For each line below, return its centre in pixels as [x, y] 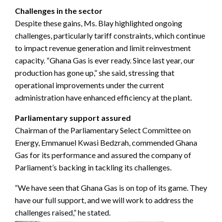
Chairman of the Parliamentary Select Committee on [103, 130]
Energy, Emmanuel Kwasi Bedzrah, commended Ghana [106, 143]
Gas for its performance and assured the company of [103, 155]
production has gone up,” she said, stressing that [95, 73]
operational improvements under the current [89, 85]
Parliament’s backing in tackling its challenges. [93, 167]
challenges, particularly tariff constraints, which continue [110, 36]
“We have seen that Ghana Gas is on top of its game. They [111, 188]
